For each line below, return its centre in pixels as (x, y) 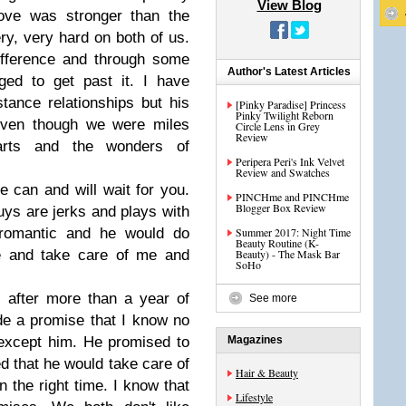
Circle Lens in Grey (278, 126)
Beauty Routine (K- (277, 243)
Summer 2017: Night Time (293, 232)
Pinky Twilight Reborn (285, 115)
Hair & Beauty (267, 372)
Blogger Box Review (281, 208)
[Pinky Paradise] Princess (291, 104)
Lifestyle (254, 397)
